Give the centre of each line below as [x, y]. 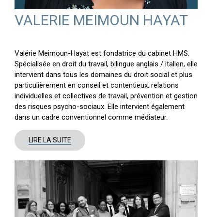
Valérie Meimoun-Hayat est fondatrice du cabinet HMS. [102, 53]
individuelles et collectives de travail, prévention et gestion [106, 96]
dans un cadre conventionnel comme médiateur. [91, 117]
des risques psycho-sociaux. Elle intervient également [99, 106]
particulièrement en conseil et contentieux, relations [96, 85]
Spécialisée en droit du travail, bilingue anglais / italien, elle [106, 64]
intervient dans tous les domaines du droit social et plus [103, 74]
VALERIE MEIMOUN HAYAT [101, 20]
